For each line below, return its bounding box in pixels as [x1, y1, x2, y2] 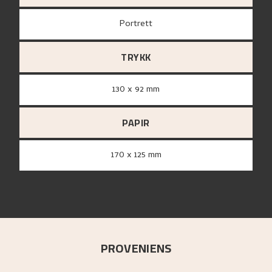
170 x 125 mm [114, 148, 161, 163]
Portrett [125, 17, 152, 32]
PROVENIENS [100, 237, 172, 260]
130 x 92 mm [115, 83, 160, 98]
